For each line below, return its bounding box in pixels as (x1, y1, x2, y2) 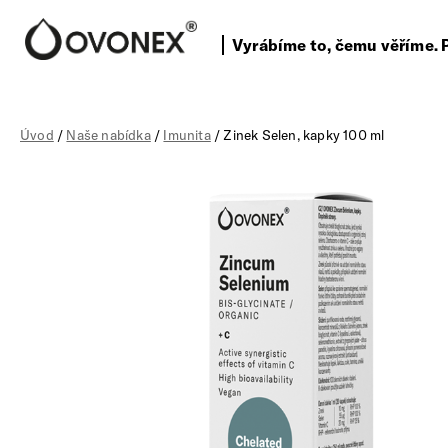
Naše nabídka (66, 125, 151, 144)
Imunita (163, 125, 211, 144)
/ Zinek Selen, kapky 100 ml (210, 125, 385, 144)
